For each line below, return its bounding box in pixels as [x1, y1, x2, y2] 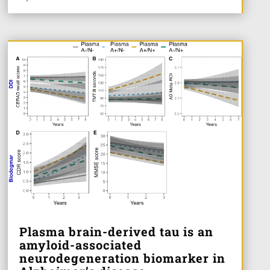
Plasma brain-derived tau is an [19, 224, 213, 240]
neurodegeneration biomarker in [19, 250, 225, 266]
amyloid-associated [19, 237, 142, 253]
